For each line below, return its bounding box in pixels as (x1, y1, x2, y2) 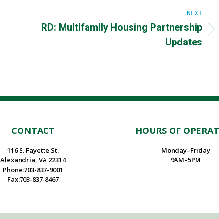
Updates (165, 36, 202, 48)
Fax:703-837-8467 (7, 175, 59, 184)
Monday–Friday (161, 146, 211, 155)
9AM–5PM (171, 155, 201, 165)
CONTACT (11, 125, 55, 137)
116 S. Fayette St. (7, 146, 59, 155)
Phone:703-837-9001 (3, 165, 64, 175)
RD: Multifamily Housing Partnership (41, 22, 202, 34)
